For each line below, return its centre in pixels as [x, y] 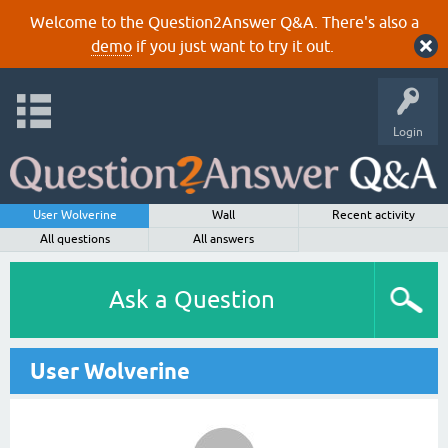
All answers [224, 239]
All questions [74, 239]
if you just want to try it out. [232, 46]
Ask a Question [192, 299]
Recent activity [373, 215]
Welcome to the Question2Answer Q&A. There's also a [224, 22]
